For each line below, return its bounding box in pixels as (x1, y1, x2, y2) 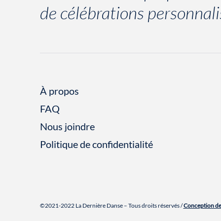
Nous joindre (39, 120, 95, 132)
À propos (39, 85, 79, 97)
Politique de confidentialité (39, 138, 153, 150)
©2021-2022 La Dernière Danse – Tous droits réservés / (39, 202, 184, 209)
